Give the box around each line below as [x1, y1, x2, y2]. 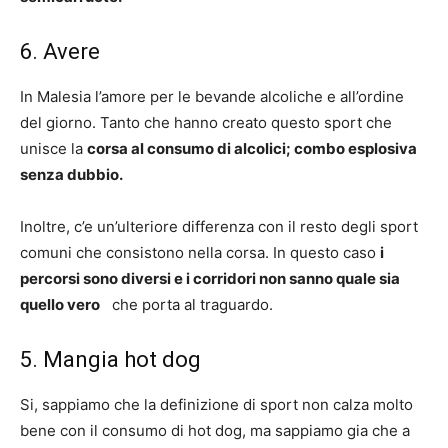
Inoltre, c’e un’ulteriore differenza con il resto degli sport [20, 217, 418, 236]
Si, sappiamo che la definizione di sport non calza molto [20, 395, 413, 414]
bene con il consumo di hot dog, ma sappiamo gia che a [20, 421, 410, 440]
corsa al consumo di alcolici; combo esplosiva [87, 139, 417, 158]
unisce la [20, 139, 87, 158]
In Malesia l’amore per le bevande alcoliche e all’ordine [20, 87, 404, 106]
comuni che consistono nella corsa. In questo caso [20, 243, 380, 262]
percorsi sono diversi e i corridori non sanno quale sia [20, 269, 400, 288]
